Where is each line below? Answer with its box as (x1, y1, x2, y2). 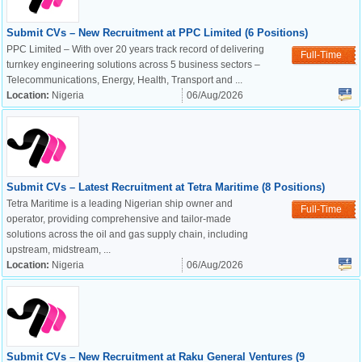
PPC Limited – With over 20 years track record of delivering (6, 44, 264, 55)
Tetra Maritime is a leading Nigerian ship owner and (6, 198, 233, 209)
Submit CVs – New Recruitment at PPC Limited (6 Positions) (6, 27, 308, 39)
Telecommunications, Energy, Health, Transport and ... (6, 74, 242, 86)
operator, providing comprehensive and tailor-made (6, 213, 231, 225)
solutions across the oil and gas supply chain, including (6, 229, 248, 240)
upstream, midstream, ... (6, 244, 111, 255)
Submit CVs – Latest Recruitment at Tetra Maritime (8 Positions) (6, 181, 325, 193)
